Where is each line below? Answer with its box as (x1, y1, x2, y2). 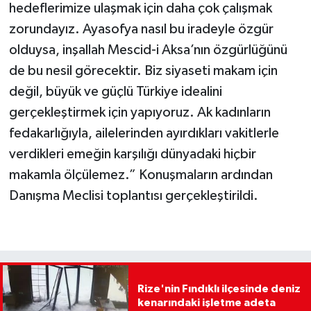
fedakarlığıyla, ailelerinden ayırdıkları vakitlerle (8, 126, 279, 141)
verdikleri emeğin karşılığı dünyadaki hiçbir (8, 147, 256, 162)
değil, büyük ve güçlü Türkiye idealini (8, 85, 222, 99)
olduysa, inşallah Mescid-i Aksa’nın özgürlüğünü (8, 43, 287, 58)
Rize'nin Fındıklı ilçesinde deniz (137, 283, 301, 295)
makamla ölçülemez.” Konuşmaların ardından (8, 168, 273, 183)
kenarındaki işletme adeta (137, 297, 276, 309)
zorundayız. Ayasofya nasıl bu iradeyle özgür (8, 22, 274, 37)
